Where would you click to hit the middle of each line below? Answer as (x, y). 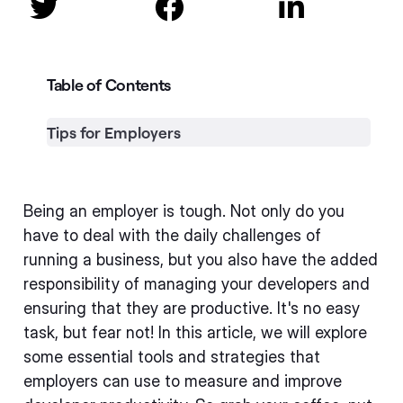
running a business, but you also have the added (201, 260)
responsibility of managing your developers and (197, 284)
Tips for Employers (114, 132)
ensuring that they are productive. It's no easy (192, 308)
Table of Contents (109, 85)
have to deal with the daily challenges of (172, 235)
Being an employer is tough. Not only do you (184, 211)
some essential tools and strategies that (172, 357)
